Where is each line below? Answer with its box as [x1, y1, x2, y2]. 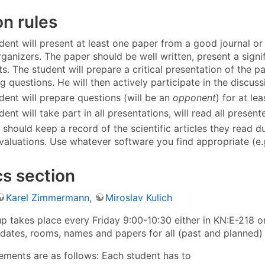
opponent [173, 92, 216, 104]
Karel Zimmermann [6, 191, 89, 203]
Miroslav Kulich [105, 191, 172, 203]
